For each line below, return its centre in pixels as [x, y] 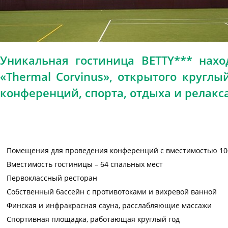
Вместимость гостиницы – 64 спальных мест [85, 164]
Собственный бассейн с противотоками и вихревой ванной [112, 192]
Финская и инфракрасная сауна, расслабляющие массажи [109, 205]
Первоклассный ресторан [52, 178]
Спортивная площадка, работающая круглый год [93, 219]
